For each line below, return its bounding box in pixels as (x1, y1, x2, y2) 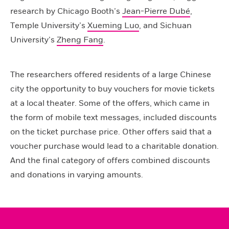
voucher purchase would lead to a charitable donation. (10, 141, 219, 151)
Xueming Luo (87, 20, 139, 31)
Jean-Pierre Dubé (122, 6, 190, 16)
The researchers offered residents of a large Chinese (10, 70, 211, 80)
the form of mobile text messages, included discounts (10, 112, 217, 123)
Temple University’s (10, 20, 87, 31)
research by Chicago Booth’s (10, 6, 122, 16)
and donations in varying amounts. (10, 170, 143, 180)
